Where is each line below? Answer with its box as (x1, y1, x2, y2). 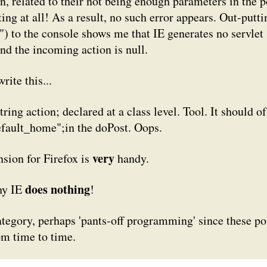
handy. (114, 150, 149, 166)
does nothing (24, 181, 90, 198)
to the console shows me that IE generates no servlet (8, 25, 263, 41)
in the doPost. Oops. (64, 119, 162, 135)
